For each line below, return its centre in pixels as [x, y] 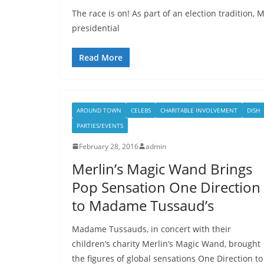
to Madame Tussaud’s [143, 205]
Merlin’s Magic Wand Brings [162, 169]
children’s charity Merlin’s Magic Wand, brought [166, 243]
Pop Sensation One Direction [166, 187]
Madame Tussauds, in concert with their [151, 229]
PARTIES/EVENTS [100, 125]
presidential [96, 28]
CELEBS [141, 110]
